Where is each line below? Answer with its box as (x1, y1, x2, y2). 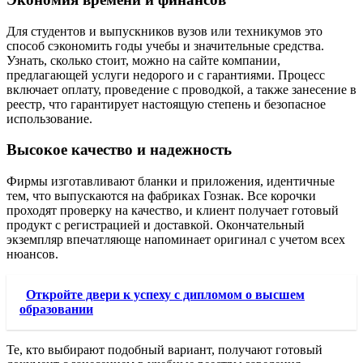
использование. (6, 111, 92, 126)
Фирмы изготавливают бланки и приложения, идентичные (6, 174, 335, 189)
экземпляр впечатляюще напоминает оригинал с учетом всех (6, 233, 345, 247)
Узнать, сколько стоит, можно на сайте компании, (6, 53, 280, 67)
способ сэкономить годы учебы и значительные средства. (6, 38, 324, 53)
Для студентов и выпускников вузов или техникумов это (6, 23, 322, 38)
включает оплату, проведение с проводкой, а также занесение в (6, 82, 357, 96)
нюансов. (6, 247, 58, 262)
